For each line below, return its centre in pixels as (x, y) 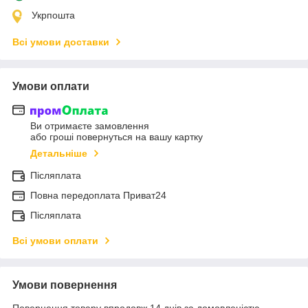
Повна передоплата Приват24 (98, 196)
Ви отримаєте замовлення (90, 126)
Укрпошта (53, 15)
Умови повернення (65, 285)
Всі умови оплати (55, 241)
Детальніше (59, 154)
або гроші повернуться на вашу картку (117, 137)
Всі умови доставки (61, 42)
